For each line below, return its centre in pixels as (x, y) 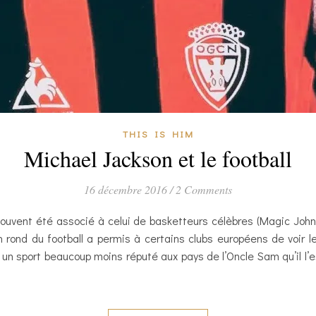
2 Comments (204, 189)
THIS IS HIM (158, 133)
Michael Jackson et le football (158, 158)
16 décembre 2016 (126, 189)
